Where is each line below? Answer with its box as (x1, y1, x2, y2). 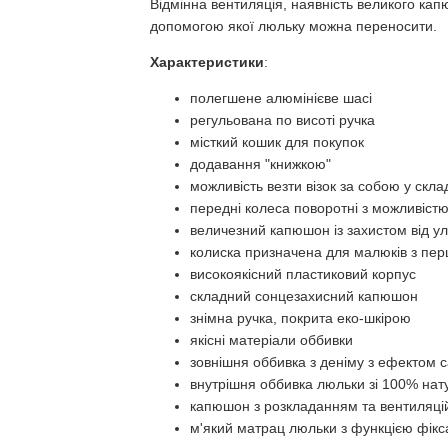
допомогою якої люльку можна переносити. (149, 18, 437, 34)
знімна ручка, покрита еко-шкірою (189, 310, 411, 326)
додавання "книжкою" (189, 156, 331, 172)
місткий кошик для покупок (189, 134, 364, 150)
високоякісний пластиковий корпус (189, 266, 416, 282)
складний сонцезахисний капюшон (189, 288, 418, 304)
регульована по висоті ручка (189, 112, 375, 128)
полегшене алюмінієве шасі (189, 90, 372, 106)
